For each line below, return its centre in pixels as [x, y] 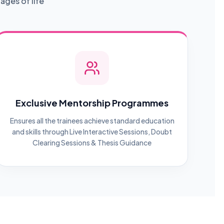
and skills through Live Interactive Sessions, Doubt [92, 131]
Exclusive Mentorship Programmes [92, 103]
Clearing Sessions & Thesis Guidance [92, 142]
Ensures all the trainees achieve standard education [92, 120]
